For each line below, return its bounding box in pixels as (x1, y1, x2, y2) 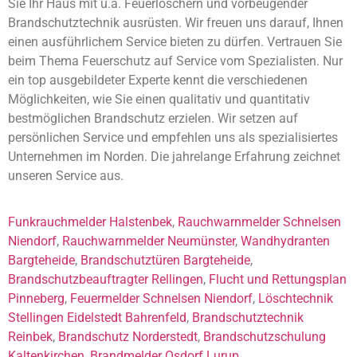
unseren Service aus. (8, 167, 124, 183)
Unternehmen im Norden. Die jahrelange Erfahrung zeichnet (8, 148, 340, 164)
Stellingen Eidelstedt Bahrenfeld (8, 310, 186, 326)
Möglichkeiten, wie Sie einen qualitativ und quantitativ (8, 91, 310, 107)
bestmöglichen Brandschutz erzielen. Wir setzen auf (8, 110, 298, 126)
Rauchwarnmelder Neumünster (62, 233, 235, 249)
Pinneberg (8, 291, 65, 307)
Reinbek (8, 329, 53, 345)
